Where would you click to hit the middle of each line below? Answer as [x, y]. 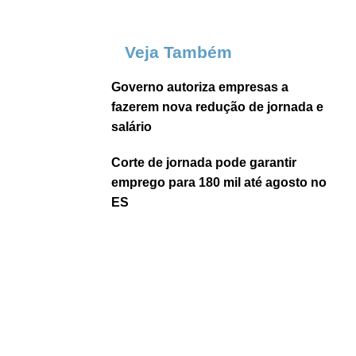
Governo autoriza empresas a [200, 87]
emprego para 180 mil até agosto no [219, 182]
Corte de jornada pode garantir [204, 163]
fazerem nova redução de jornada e [217, 107]
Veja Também [178, 52]
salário [132, 127]
